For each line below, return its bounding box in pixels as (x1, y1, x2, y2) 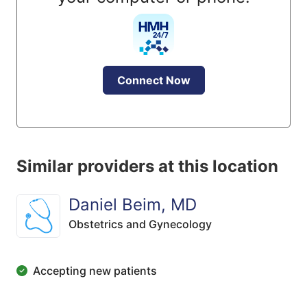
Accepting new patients (33, 264, 157, 278)
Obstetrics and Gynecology (69, 217, 212, 231)
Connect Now (116, 73, 191, 87)
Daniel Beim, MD (69, 195, 197, 214)
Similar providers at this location (16, 156, 278, 176)
